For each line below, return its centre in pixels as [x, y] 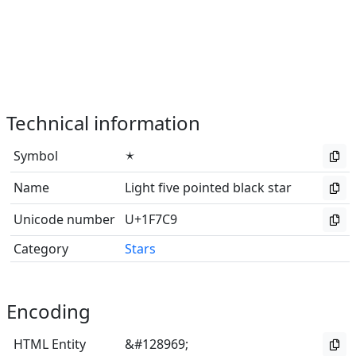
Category [41, 249]
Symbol [36, 156]
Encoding [48, 311]
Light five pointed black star [208, 188]
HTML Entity [50, 344]
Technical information [103, 123]
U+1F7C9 [151, 219]
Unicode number [64, 219]
